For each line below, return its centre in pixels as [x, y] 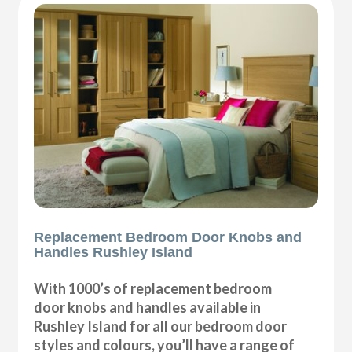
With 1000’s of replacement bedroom [153, 288]
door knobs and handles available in [148, 307]
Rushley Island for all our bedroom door [161, 326]
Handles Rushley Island [114, 252]
